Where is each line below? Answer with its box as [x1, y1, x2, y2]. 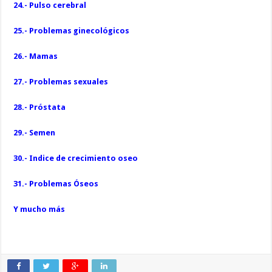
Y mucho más [13, 204, 66, 214]
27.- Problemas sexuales [13, 76, 109, 86]
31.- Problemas [13, 178, 74, 188]
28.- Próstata [13, 102, 66, 112]
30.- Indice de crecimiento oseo [13, 153, 138, 163]
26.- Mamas [13, 51, 58, 61]
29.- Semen [13, 127, 56, 137]
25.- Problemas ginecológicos [13, 25, 130, 35]
